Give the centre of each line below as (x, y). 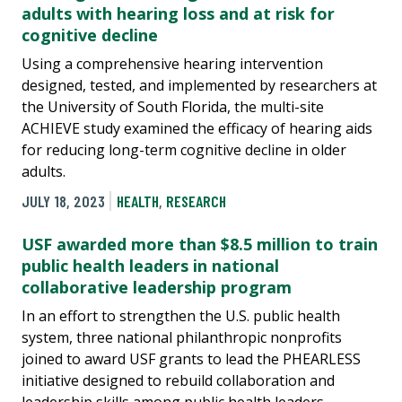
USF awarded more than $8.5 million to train (200, 244)
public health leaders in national (150, 265)
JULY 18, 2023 (63, 201)
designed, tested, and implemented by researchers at (199, 86)
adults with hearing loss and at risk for (178, 14)
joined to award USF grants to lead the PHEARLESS (191, 358)
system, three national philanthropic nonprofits (182, 337)
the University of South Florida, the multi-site (173, 107)
